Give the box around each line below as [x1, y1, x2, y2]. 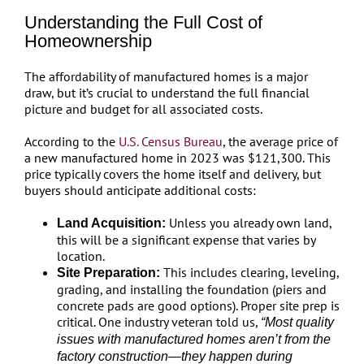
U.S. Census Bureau [118, 133, 223, 149]
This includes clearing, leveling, [159, 264, 339, 280]
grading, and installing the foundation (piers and [56, 281, 327, 297]
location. [56, 248, 105, 264]
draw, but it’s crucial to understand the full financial [24, 84, 310, 101]
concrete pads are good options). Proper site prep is [56, 297, 340, 314]
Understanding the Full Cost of [24, 12, 262, 32]
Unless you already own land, [165, 214, 331, 231]
